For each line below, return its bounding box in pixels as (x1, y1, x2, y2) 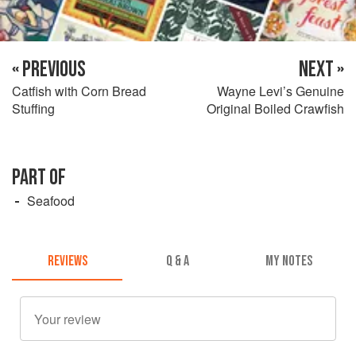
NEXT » (299, 56, 344, 83)
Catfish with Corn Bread (12, 81, 146, 100)
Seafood (27, 191, 75, 210)
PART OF (12, 164, 66, 191)
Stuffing (12, 99, 55, 118)
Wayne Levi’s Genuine (217, 81, 344, 100)
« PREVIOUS (12, 56, 86, 83)
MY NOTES (265, 253, 312, 270)
